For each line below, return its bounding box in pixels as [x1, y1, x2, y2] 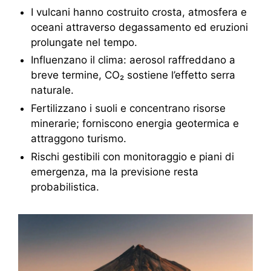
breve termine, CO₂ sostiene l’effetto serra [30, 69, 235, 82]
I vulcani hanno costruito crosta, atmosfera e [30, 5, 247, 18]
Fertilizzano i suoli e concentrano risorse [30, 102, 226, 115]
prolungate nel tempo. [30, 36, 137, 48]
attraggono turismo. [30, 132, 126, 145]
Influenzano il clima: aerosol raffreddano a [30, 54, 235, 67]
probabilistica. [30, 180, 99, 193]
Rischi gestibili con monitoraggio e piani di [30, 150, 234, 163]
